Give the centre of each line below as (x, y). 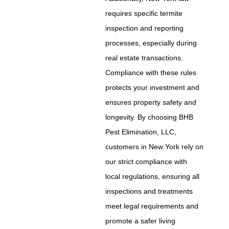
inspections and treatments (149, 191)
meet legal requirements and (152, 206)
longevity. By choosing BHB (150, 117)
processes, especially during (151, 43)
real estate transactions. (144, 58)
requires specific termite (144, 14)
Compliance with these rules (151, 73)
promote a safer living (141, 221)
